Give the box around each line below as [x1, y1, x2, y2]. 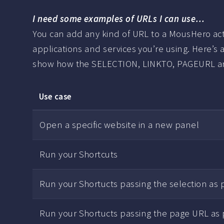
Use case [38, 91, 72, 102]
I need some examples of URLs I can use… [32, 12, 205, 24]
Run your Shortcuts [39, 148, 118, 160]
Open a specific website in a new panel [39, 119, 199, 131]
